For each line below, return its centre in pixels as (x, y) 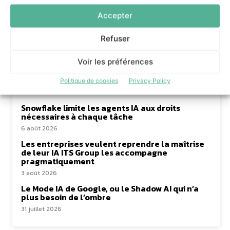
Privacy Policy (149, 80)
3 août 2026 (39, 173)
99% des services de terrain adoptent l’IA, (103, 72)
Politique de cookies (89, 80)
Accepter (115, 15)
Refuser (115, 39)
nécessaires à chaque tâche (77, 117)
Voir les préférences (115, 62)
